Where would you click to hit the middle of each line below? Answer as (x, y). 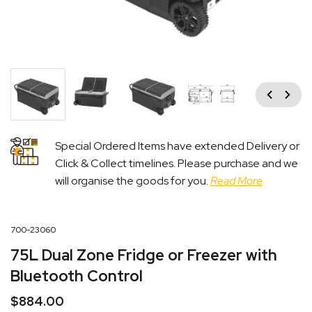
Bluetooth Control (77, 276)
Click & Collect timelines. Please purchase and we (177, 163)
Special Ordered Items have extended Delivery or (177, 146)
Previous (258, 90)
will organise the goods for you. (133, 180)
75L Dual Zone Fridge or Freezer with (144, 255)
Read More (236, 180)
